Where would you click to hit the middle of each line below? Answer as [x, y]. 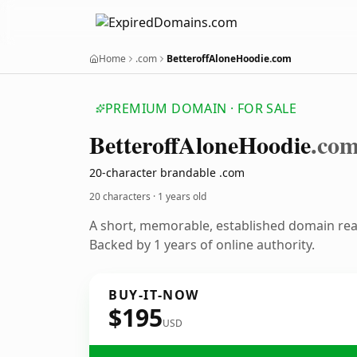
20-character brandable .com [167, 173]
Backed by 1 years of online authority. [202, 245]
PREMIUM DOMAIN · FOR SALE [201, 108]
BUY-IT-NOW [154, 295]
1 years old [182, 196]
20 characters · [124, 196]
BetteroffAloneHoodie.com [229, 59]
